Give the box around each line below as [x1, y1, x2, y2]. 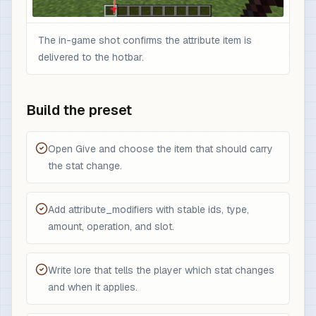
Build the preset [26, 101, 132, 119]
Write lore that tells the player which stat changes [48, 264, 274, 276]
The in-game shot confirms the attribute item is [38, 34, 252, 47]
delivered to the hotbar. [38, 51, 144, 63]
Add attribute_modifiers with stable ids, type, [48, 203, 249, 216]
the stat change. [48, 159, 122, 172]
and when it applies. [48, 281, 138, 293]
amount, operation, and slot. [48, 220, 174, 233]
